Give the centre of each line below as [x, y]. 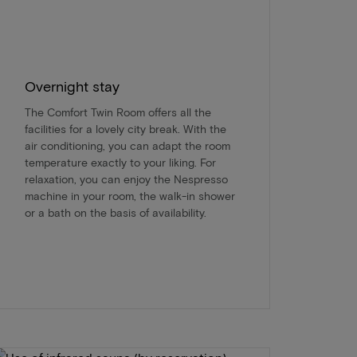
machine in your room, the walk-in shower [129, 195]
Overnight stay [72, 86]
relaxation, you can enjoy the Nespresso [126, 178]
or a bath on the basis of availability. [115, 212]
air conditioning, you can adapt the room [127, 145]
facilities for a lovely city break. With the [125, 128]
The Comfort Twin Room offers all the [118, 112]
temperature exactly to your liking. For [120, 162]
